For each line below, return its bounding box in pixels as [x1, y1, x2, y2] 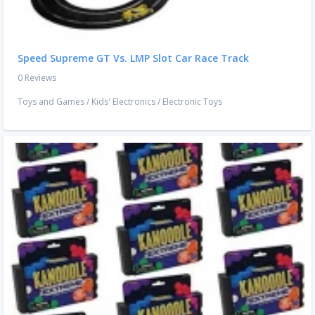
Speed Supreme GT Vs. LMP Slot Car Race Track [18, 51, 249, 65]
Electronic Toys [162, 96, 222, 108]
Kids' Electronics [91, 96, 155, 108]
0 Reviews [18, 72, 56, 84]
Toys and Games [18, 96, 84, 108]
